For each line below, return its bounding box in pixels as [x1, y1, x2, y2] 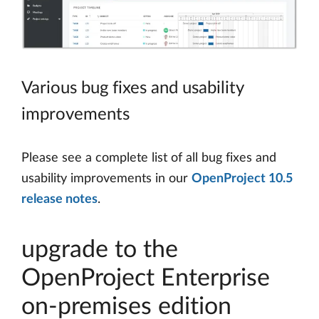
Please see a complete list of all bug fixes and [21, 151, 276, 164]
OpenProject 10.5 [192, 172, 293, 185]
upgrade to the [21, 237, 178, 262]
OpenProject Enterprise [21, 266, 270, 291]
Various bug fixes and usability [21, 79, 244, 97]
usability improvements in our [21, 172, 192, 185]
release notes [21, 192, 98, 206]
